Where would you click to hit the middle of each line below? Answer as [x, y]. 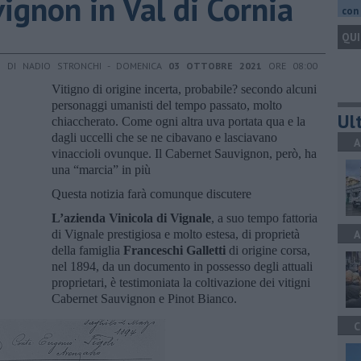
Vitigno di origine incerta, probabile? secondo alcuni [184, 89]
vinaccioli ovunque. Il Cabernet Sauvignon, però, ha [184, 153]
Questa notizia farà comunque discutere [151, 193]
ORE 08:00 [290, 65]
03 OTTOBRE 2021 [215, 65]
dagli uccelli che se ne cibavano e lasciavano [164, 137]
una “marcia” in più [101, 169]
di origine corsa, [268, 250]
